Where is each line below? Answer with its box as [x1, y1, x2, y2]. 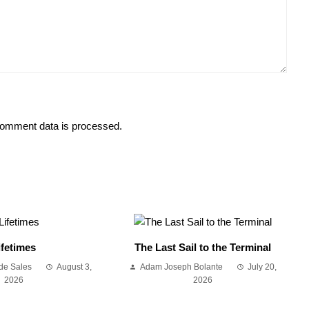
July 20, [247, 262, 277, 272]
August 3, [56, 262, 92, 272]
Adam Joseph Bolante [139, 262, 223, 272]
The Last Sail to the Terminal [134, 241, 271, 254]
